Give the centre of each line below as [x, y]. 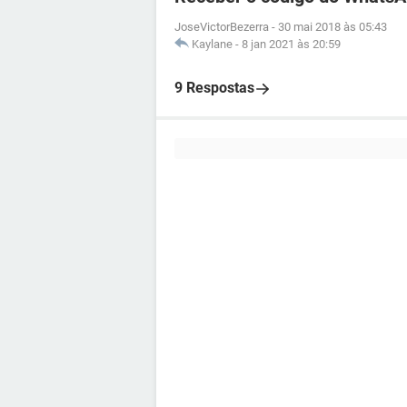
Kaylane [212, 44]
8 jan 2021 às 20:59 [291, 44]
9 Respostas [214, 88]
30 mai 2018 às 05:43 [333, 27]
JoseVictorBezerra [222, 27]
